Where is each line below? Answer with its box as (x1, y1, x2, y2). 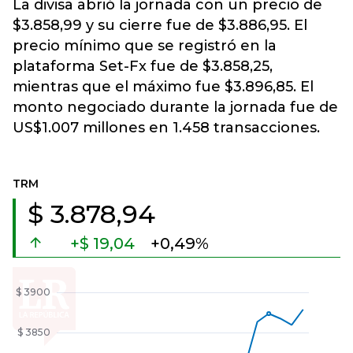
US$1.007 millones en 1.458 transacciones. (13, 119, 320, 136)
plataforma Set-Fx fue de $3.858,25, (13, 58, 273, 75)
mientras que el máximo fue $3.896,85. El (13, 78, 314, 95)
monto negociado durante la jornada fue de (13, 98, 338, 116)
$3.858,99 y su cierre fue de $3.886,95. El (13, 17, 307, 34)
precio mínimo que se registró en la (13, 37, 277, 54)
